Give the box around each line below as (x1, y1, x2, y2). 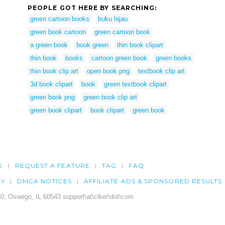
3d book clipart (30, 80, 73, 88)
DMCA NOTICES (17, 177, 72, 185)
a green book (30, 41, 68, 49)
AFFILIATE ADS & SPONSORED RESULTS (83, 177, 222, 185)
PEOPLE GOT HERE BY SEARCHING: (28, 4, 157, 12)
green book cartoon (30, 28, 86, 36)
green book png (30, 93, 75, 101)
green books (156, 54, 191, 62)
